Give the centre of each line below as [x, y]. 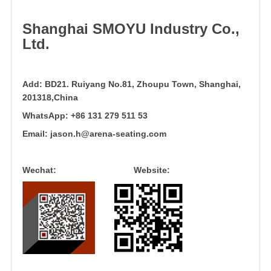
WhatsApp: [45, 116]
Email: [36, 134]
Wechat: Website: [97, 170]
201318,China [50, 97]
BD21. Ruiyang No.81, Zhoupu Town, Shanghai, [143, 84]
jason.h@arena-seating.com [108, 134]
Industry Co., [193, 29]
